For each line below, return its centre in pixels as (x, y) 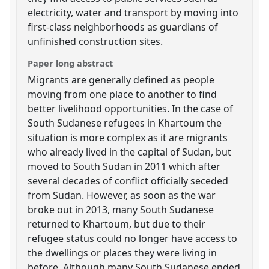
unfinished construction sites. (95, 41)
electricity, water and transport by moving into (133, 12)
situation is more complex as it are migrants (128, 137)
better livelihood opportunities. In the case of (131, 108)
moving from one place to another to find (122, 94)
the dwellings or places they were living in (122, 252)
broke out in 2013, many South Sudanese (121, 209)
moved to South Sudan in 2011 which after (124, 166)
